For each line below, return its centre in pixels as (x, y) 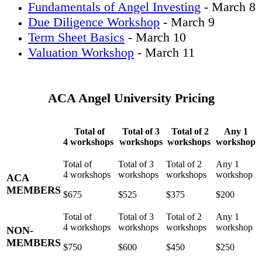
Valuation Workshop (81, 52)
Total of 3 (141, 131)
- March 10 (155, 37)
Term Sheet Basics (76, 37)
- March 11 (164, 52)
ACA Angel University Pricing (131, 98)
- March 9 (187, 22)
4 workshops (89, 142)
